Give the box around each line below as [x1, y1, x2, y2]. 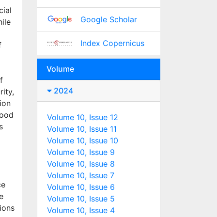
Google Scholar [80, 15, 137, 25]
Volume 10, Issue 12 [47, 112, 118, 123]
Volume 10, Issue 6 [47, 182, 115, 192]
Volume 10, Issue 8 [47, 159, 115, 169]
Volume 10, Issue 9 [47, 147, 115, 157]
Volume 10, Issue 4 [47, 205, 115, 216]
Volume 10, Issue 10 [47, 136, 118, 146]
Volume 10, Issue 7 [47, 170, 114, 181]
